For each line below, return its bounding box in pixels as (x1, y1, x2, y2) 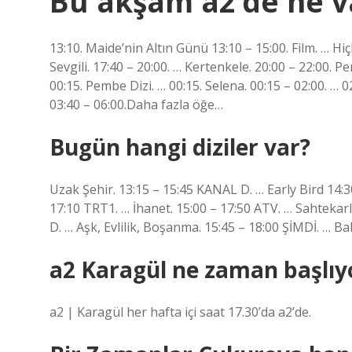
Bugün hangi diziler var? (49, 132, 310, 162)
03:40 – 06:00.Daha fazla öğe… (49, 96, 223, 113)
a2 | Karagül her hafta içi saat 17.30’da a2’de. (49, 303, 311, 321)
